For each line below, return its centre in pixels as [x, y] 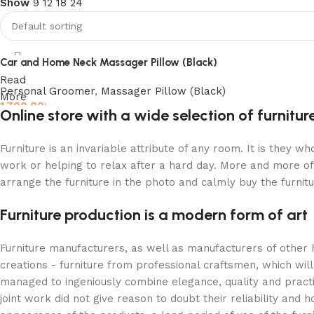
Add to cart [34, 126]
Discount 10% [53, 12]
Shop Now [48, 39]
